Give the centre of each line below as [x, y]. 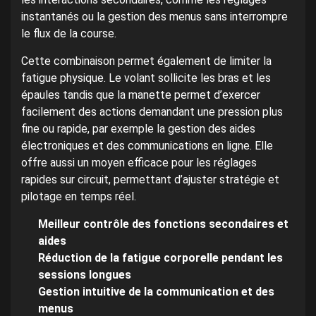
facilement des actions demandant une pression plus [152, 111]
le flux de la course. [69, 33]
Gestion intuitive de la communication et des [156, 291]
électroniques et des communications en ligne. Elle [147, 145]
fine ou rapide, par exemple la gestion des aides [138, 128]
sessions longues [85, 274]
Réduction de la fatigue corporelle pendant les [160, 257]
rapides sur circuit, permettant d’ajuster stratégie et [150, 179]
